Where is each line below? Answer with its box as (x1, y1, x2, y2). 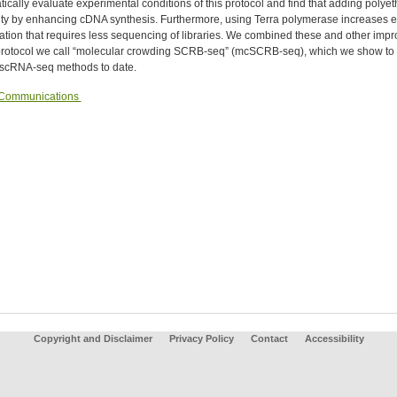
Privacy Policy (168, 333, 234, 344)
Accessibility (304, 333, 364, 344)
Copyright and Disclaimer (33, 333, 152, 344)
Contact (250, 333, 288, 344)
